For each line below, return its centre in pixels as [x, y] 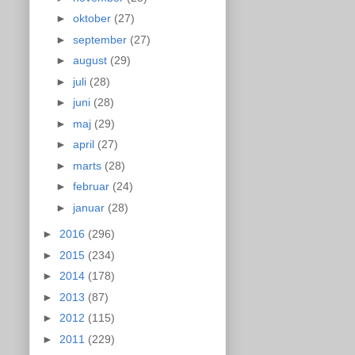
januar [90, 207]
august [91, 61]
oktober [93, 19]
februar [92, 187]
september [101, 39]
